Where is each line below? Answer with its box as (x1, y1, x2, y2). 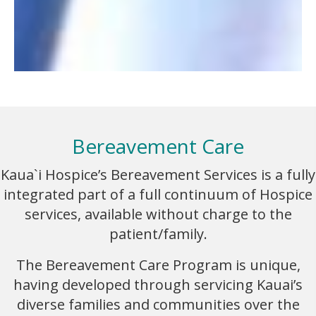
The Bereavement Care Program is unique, (16, 255, 300, 274)
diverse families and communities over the (16, 294, 300, 314)
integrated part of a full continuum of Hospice (4, 184, 312, 204)
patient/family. (109, 224, 207, 243)
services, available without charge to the (24, 204, 292, 224)
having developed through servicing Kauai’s (13, 274, 303, 294)
